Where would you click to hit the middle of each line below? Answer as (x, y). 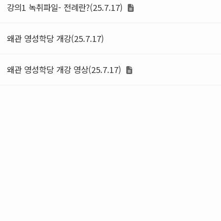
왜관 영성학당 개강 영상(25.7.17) (65, 70)
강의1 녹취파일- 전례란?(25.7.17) (66, 7)
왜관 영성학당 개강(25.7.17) (55, 38)
